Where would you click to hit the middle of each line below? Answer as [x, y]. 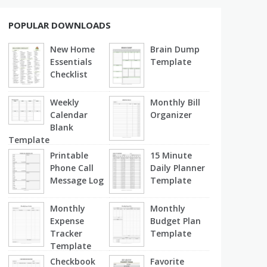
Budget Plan [176, 221]
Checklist [69, 74]
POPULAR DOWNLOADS [60, 25]
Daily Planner [178, 167]
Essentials [71, 61]
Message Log [77, 180]
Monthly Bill [176, 102]
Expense [67, 221]
